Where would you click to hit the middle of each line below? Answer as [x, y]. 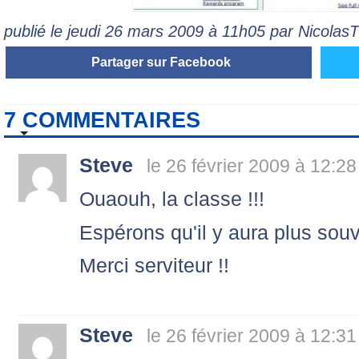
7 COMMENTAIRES [102, 119]
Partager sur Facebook [161, 62]
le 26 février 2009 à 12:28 [252, 165]
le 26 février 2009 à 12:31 [252, 336]
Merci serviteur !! [154, 266]
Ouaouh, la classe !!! [172, 198]
